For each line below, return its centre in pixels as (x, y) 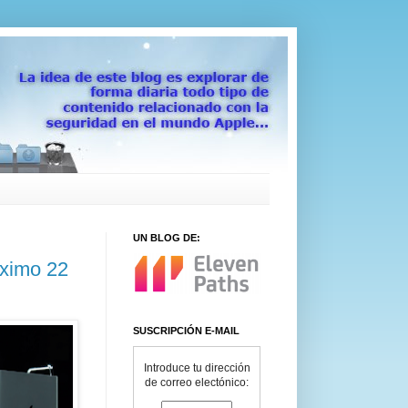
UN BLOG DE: (167, 237)
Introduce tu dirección (197, 368)
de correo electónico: (197, 382)
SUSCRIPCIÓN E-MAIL (186, 331)
